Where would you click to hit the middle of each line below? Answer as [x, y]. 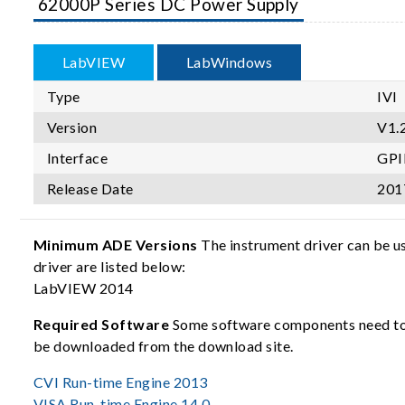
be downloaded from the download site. [165, 345]
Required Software [102, 324]
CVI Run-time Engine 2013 [121, 381]
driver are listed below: [111, 266]
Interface [78, 157]
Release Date [90, 188]
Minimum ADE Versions [116, 244]
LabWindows [229, 61]
